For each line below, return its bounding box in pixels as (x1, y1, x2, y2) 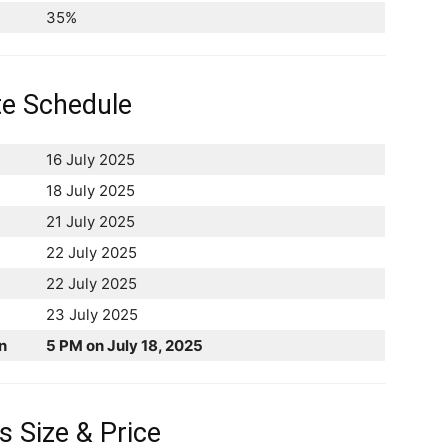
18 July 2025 (46, 180, 135, 200)
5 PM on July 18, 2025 (46, 335, 203, 355)
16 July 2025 (46, 149, 135, 169)
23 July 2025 (46, 304, 138, 324)
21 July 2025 (46, 211, 135, 231)
